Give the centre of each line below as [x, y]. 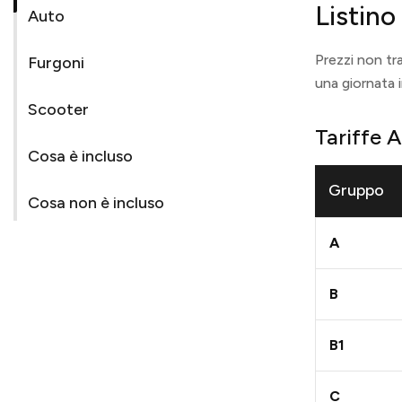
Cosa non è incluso [96, 203]
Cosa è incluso [80, 157]
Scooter [58, 110]
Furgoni [56, 63]
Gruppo [356, 191]
